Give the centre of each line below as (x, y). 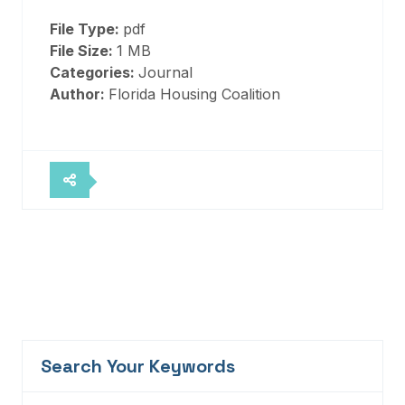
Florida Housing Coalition (194, 94)
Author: (79, 94)
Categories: (94, 72)
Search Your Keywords (138, 366)
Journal (165, 72)
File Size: (83, 51)
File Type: (86, 29)
